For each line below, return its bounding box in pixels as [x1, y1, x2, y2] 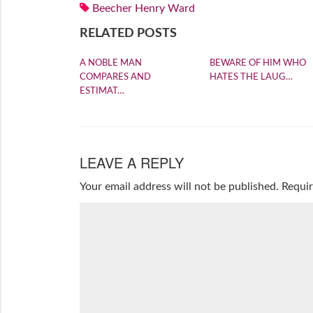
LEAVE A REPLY [79, 152, 184, 173]
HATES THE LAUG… [209, 73, 293, 82]
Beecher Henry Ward [92, 3, 195, 15]
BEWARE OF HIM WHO [209, 59, 306, 68]
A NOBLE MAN [79, 59, 142, 68]
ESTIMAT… [79, 87, 124, 96]
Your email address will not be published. [79, 181, 279, 193]
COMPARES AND [79, 73, 151, 82]
